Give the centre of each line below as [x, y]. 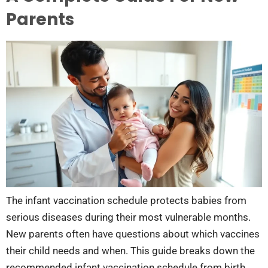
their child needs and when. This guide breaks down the [130, 250]
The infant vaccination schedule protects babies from [126, 200]
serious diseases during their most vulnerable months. [128, 217]
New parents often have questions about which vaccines [133, 234]
